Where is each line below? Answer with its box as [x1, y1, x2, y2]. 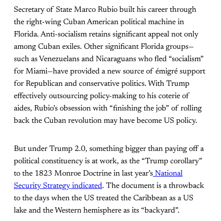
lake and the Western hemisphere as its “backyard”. [14, 206, 180, 215]
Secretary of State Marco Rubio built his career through [14, 5, 196, 14]
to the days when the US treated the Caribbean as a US [14, 194, 193, 202]
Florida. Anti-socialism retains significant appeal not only [14, 30, 198, 38]
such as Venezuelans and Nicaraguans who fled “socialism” [14, 55, 204, 63]
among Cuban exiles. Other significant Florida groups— [14, 42, 194, 51]
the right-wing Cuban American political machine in [14, 18, 184, 26]
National [153, 169, 183, 178]
